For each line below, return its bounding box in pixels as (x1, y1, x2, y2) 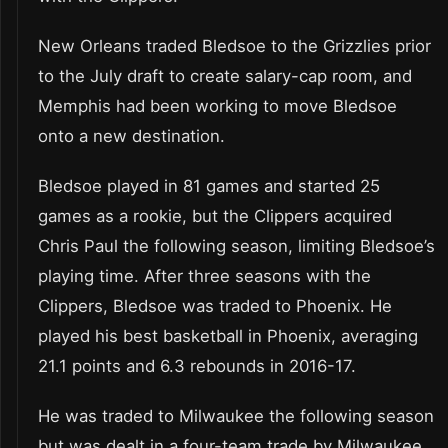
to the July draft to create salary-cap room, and (38, 66, 412, 87)
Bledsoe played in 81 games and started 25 (38, 176, 380, 197)
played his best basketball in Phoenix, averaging (38, 326, 418, 347)
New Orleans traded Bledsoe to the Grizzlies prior (38, 36, 431, 57)
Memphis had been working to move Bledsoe (38, 96, 397, 117)
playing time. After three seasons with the (38, 266, 371, 287)
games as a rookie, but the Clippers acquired (38, 206, 392, 227)
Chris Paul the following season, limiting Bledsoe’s (38, 236, 435, 257)
